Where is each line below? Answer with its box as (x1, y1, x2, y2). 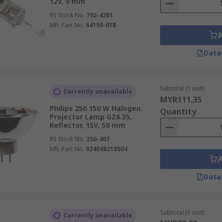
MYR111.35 (160, 94, 202, 105)
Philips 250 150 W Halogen (49, 104, 141, 113)
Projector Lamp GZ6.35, (49, 112, 132, 121)
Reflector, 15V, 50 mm (49, 120, 125, 130)
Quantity (160, 106, 196, 117)
